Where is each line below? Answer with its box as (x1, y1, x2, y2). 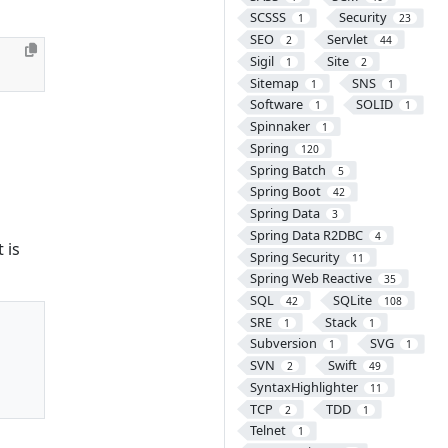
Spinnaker (249, 117, 310, 136)
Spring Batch (249, 160, 326, 179)
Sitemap (249, 73, 299, 92)
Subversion (249, 334, 317, 353)
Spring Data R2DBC (249, 225, 363, 244)
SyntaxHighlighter (249, 377, 358, 396)
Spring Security (249, 247, 340, 266)
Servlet (326, 30, 368, 49)
